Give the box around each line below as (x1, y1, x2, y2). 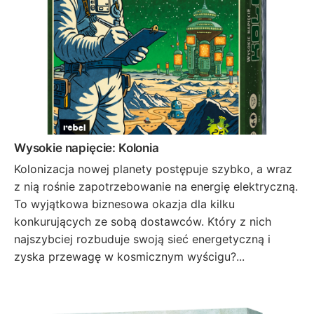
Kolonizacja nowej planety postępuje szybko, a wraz (14, 162, 292, 177)
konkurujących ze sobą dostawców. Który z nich (14, 214, 271, 229)
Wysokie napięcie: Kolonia (14, 140, 159, 155)
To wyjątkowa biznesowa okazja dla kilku (14, 197, 235, 212)
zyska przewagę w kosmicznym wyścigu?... (14, 250, 245, 264)
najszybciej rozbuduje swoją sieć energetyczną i (14, 232, 271, 247)
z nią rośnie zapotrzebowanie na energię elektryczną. (14, 179, 298, 194)
